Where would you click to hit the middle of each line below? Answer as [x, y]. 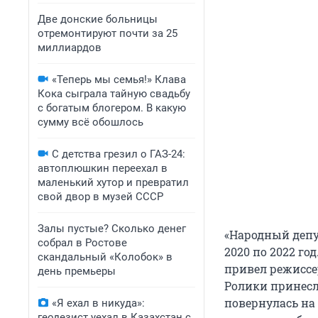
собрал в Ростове [82, 243]
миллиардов [70, 48]
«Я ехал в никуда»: [98, 303]
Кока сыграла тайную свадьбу [114, 94]
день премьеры [77, 271]
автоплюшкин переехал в [103, 168]
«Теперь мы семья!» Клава [119, 79]
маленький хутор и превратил [113, 182]
